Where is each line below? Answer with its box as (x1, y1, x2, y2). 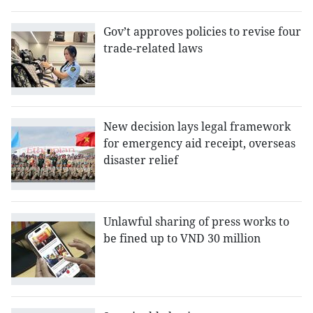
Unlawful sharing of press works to (103, 214, 289, 230)
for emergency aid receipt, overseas (103, 136, 296, 152)
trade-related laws (103, 41, 203, 57)
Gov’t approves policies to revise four (103, 24, 301, 40)
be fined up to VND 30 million (103, 231, 261, 247)
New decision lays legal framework (103, 119, 291, 135)
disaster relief (103, 152, 178, 168)
